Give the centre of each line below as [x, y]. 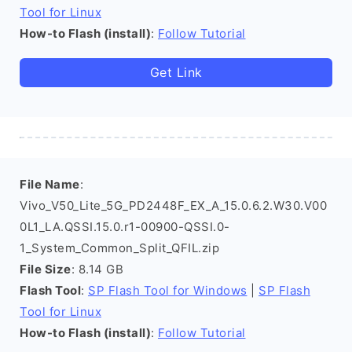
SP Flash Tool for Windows [168, 290]
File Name [50, 184]
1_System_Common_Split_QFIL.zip [119, 248]
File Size [46, 269]
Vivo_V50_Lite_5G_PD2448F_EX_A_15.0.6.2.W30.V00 [173, 205]
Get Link [176, 72]
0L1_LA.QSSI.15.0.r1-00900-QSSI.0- [125, 227]
